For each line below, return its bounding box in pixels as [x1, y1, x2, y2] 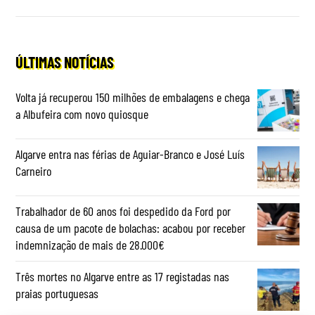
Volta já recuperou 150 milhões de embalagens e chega [15, 89, 250, 105]
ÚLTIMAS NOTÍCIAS [15, 52, 115, 71]
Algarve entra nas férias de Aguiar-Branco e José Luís [15, 146, 245, 162]
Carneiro [15, 162, 52, 179]
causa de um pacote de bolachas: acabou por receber [15, 219, 246, 236]
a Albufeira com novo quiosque [15, 105, 149, 122]
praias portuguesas [15, 285, 99, 301]
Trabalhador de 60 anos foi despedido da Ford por [15, 202, 231, 219]
